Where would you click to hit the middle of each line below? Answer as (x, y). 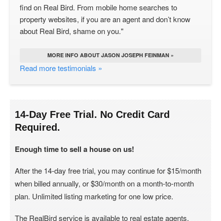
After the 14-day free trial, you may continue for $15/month (108, 170)
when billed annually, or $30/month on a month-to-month (104, 183)
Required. (37, 127)
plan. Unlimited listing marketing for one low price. (94, 196)
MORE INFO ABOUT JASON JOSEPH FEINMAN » (110, 55)
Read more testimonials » (61, 68)
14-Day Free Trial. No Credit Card (92, 114)
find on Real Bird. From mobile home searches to (98, 7)
